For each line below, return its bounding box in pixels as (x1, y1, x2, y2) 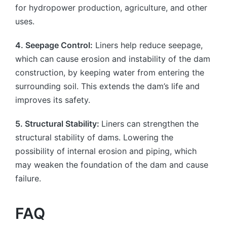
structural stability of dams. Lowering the (15, 132, 173, 142)
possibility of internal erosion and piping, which (15, 145, 197, 156)
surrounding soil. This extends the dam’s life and (15, 81, 200, 91)
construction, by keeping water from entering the (15, 67, 204, 78)
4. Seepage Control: (15, 40, 93, 50)
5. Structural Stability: (15, 118, 99, 129)
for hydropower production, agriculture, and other (15, 2, 207, 13)
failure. (15, 173, 41, 183)
